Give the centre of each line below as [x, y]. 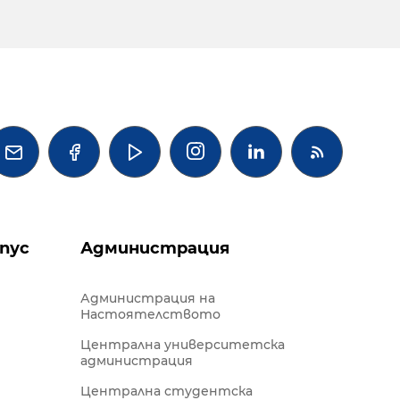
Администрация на [148, 299]
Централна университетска [183, 345]
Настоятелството [150, 315]
